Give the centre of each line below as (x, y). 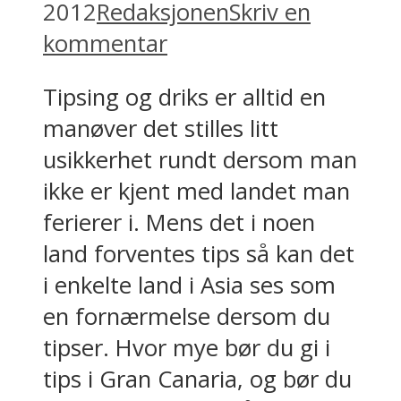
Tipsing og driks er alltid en (184, 98)
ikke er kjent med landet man (196, 192)
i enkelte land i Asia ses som (189, 286)
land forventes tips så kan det (199, 254)
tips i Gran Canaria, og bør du (197, 380)
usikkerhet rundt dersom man (200, 160)
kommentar (105, 43)
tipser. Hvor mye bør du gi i (187, 348)
